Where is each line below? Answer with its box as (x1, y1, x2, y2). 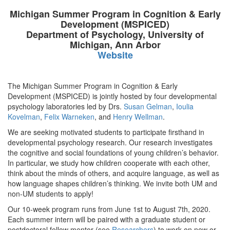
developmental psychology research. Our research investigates (8, 137, 213, 147)
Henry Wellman (113, 111, 163, 122)
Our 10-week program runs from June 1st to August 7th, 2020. (8, 204, 210, 214)
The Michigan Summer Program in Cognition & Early (8, 81, 178, 91)
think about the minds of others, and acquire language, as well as (8, 168, 219, 178)
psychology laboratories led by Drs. (8, 101, 124, 111)
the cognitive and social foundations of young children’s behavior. (8, 147, 219, 158)
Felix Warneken (44, 111, 94, 122)
